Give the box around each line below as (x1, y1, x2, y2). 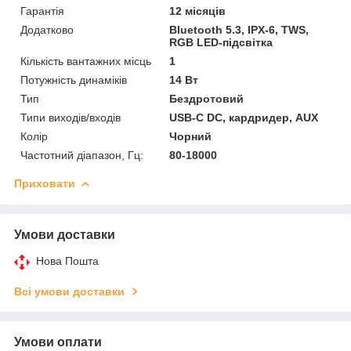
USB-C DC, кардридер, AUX (169, 110, 319, 124)
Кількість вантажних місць (20, 54, 151, 67)
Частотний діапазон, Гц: (20, 148, 143, 161)
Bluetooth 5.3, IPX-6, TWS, (169, 23, 309, 36)
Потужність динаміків (20, 73, 127, 86)
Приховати (14, 176, 75, 190)
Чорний (169, 129, 212, 143)
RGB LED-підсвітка (169, 35, 273, 49)
